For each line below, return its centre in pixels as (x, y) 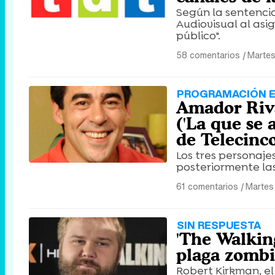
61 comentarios (207, 186)
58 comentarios (208, 55)
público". (198, 36)
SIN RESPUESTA (219, 225)
